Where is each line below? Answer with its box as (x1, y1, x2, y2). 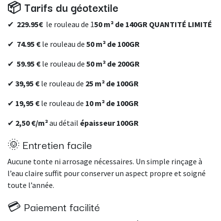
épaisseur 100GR (80, 118, 139, 128)
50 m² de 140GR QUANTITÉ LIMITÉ (94, 19, 212, 30)
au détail (48, 118, 80, 128)
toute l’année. (7, 180, 54, 190)
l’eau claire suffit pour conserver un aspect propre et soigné (7, 168, 206, 179)
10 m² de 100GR (85, 98, 139, 109)
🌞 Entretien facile (7, 136, 92, 153)
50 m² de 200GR (86, 59, 140, 69)
